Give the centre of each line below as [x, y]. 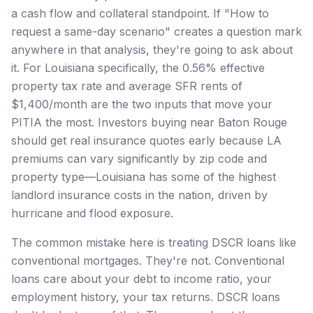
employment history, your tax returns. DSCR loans [146, 297]
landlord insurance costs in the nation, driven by [139, 195]
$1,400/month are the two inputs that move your [142, 104]
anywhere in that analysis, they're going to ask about [152, 49]
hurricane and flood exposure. [92, 213]
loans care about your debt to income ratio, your [141, 278]
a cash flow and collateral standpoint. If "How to [140, 13]
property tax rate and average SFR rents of [127, 86]
